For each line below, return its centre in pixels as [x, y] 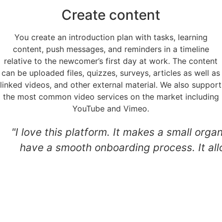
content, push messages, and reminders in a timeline [111, 49]
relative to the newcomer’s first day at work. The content [111, 61]
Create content [111, 15]
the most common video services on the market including [111, 97]
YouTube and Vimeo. [111, 109]
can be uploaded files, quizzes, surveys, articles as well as [111, 73]
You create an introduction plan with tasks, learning [111, 37]
